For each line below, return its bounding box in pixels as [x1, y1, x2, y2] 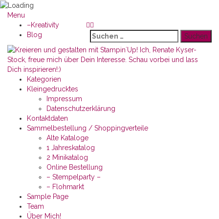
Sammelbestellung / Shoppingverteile [27, 124, 148, 132]
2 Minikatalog [46, 153, 88, 162]
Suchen [89, 30, 116, 39]
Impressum [46, 95, 82, 103]
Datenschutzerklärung [46, 105, 115, 113]
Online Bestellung [46, 163, 103, 172]
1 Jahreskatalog [46, 144, 95, 152]
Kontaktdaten [27, 114, 68, 123]
